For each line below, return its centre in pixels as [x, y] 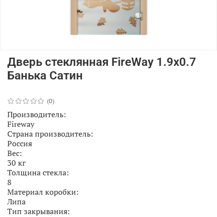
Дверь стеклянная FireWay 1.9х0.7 [102, 62]
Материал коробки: [43, 192]
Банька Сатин [45, 75]
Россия [20, 143]
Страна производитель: [50, 133]
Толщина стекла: [38, 172]
